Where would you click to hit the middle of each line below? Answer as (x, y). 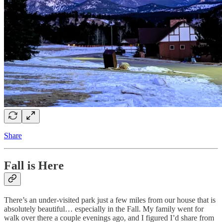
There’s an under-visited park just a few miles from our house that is (110, 200)
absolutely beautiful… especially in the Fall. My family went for (104, 209)
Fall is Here (34, 166)
